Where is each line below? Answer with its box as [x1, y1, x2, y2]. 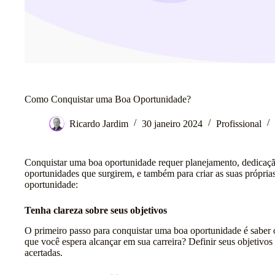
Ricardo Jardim [69, 118, 128, 129]
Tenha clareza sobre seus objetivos [25, 204, 167, 215]
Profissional [216, 118, 261, 129]
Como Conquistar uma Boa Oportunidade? [25, 93, 191, 104]
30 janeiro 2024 [142, 118, 203, 129]
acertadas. [25, 247, 63, 258]
